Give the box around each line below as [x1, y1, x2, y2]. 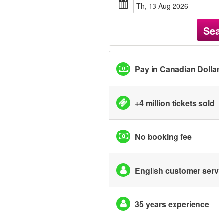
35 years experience [135, 198, 209, 210]
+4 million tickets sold [135, 97, 215, 109]
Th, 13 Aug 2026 [141, 1, 188, 11]
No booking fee [135, 131, 192, 142]
